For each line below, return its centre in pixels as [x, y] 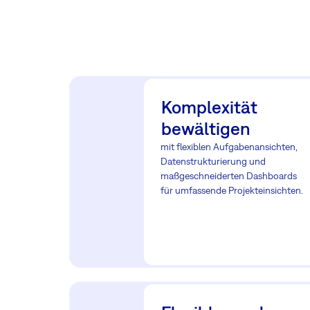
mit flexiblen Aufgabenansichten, [229, 147]
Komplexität [209, 107]
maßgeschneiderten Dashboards [229, 176]
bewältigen [206, 128]
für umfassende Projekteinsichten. [232, 190]
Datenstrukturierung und [213, 161]
